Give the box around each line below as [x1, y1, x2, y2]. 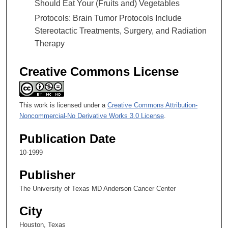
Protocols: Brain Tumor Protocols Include [35, 13, 182, 22]
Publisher [19, 168, 75, 182]
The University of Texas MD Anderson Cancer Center [19, 185, 176, 193]
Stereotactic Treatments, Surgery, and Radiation [35, 26, 207, 35]
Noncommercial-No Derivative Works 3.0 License [19, 112, 164, 120]
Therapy [35, 39, 65, 48]
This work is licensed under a [19, 101, 107, 109]
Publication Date [19, 132, 116, 146]
